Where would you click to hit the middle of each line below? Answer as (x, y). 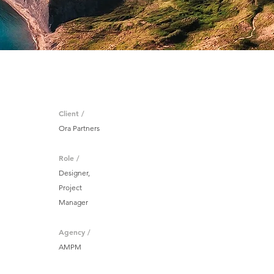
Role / (69, 158)
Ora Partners (79, 128)
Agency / (75, 232)
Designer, (74, 173)
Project (70, 187)
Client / (72, 113)
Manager (73, 202)
